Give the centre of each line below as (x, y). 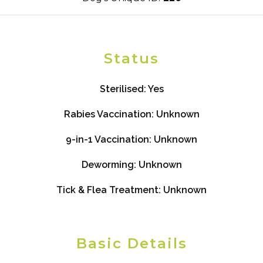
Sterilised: (124, 89)
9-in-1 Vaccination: (110, 140)
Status (131, 59)
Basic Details (131, 244)
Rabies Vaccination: (110, 114)
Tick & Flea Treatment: (110, 190)
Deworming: (110, 165)
